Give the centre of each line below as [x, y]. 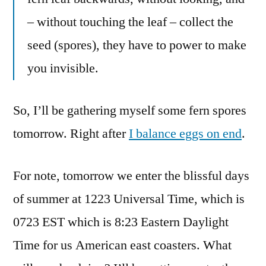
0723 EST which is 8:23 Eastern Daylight [121, 222]
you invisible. [63, 68]
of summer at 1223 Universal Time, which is [129, 199]
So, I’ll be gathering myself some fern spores [130, 110]
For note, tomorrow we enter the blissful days [131, 176]
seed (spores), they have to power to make [137, 45]
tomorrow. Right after [71, 134]
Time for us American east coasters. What [122, 245]
